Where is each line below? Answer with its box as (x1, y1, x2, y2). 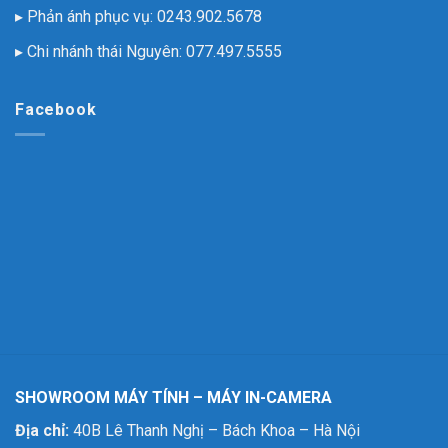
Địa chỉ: (15, 420, 69, 440)
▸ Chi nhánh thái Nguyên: (15, 41, 186, 61)
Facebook (15, 100, 97, 120)
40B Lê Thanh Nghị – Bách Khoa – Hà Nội (69, 420, 360, 440)
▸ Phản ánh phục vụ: (15, 7, 157, 27)
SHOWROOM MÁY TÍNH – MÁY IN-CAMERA (15, 387, 332, 407)
